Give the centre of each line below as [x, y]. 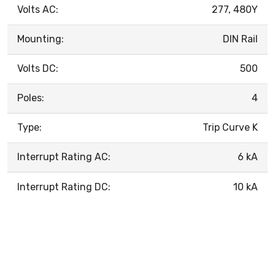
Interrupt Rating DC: [64, 187]
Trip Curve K [230, 127]
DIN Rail [240, 39]
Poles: [31, 98]
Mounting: [41, 39]
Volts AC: [38, 9]
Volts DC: [38, 68]
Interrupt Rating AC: [64, 157]
